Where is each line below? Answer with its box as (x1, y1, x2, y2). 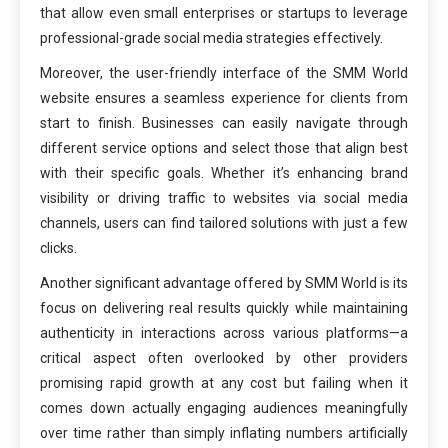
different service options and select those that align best (40, 140, 408, 157)
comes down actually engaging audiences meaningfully (40, 400, 408, 417)
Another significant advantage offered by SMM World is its (40, 275, 408, 292)
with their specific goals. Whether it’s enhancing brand (40, 165, 408, 182)
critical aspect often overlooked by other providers (40, 350, 408, 367)
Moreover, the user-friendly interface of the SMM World (40, 65, 408, 82)
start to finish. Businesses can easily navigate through (40, 115, 408, 132)
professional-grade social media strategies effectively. (40, 30, 383, 47)
